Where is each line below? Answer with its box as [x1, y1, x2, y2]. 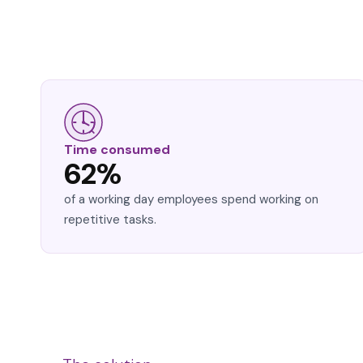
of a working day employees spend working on [64, 191, 318, 207]
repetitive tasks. [64, 211, 156, 228]
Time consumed [64, 141, 170, 158]
